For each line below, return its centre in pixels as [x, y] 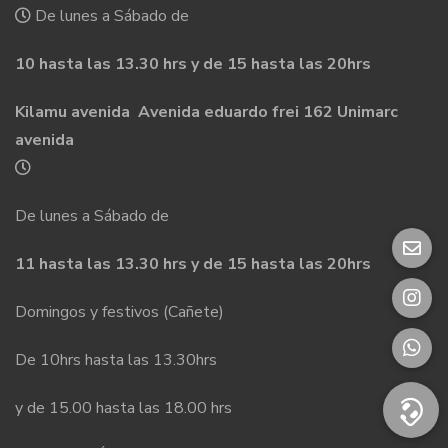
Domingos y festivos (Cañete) [119, 311]
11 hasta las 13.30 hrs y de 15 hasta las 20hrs [193, 263]
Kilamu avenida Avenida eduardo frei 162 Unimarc [206, 111]
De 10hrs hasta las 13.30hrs [116, 359]
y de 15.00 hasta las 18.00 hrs [123, 407]
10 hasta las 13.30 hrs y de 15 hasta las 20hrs [193, 63]
